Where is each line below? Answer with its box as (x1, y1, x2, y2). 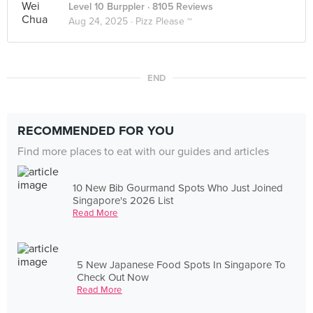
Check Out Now (77, 270, 150, 284)
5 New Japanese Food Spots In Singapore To (77, 258, 286, 271)
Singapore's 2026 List (73, 194, 174, 207)
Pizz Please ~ (136, 15, 192, 27)
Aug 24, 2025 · (68, 15, 136, 27)
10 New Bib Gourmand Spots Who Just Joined (73, 181, 284, 194)
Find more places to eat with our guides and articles (17, 145, 269, 159)
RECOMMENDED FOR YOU (17, 123, 174, 138)
